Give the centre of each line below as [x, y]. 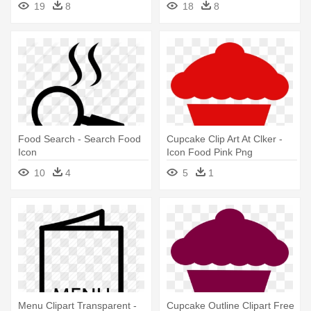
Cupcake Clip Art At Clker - [225, 139]
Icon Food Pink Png [210, 152]
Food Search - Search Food [79, 139]
